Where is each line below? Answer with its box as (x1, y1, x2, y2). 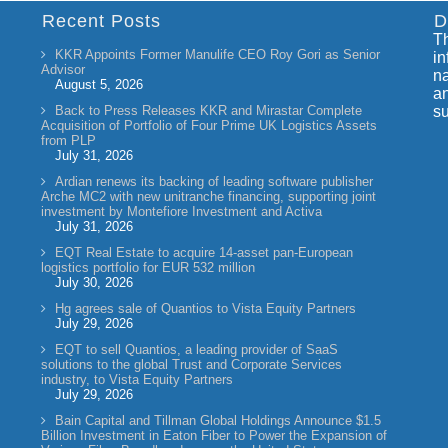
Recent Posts (42, 11, 162, 31)
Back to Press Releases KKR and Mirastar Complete (55, 103, 363, 118)
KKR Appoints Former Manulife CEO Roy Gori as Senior (55, 47, 381, 62)
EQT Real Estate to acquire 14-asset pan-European (55, 245, 354, 260)
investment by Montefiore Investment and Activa (41, 204, 323, 219)
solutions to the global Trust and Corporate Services (41, 357, 343, 372)
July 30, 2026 (55, 275, 134, 290)
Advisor (41, 62, 86, 77)
